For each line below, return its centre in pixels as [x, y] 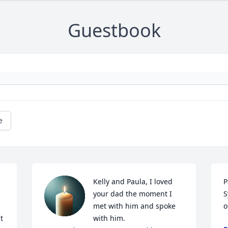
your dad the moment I [133, 194]
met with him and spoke [135, 206]
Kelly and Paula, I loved [133, 182]
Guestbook [114, 31]
